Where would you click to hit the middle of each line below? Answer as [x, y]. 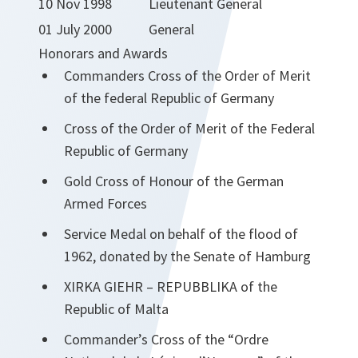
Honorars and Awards [103, 53]
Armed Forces [105, 203]
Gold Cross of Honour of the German [174, 181]
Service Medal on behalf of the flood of [181, 233]
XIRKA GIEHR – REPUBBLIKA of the [171, 286]
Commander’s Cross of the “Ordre [166, 339]
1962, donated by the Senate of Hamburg [187, 256]
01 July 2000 [75, 29]
